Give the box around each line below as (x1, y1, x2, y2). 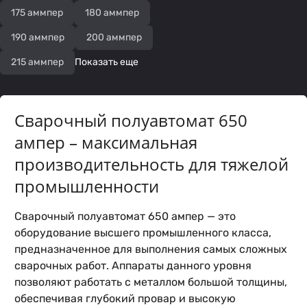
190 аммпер (11, 32, 64, 43)
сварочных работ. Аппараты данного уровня (14, 259, 251, 272)
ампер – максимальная (14, 131, 197, 153)
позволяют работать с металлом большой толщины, (14, 275, 287, 288)
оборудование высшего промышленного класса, (14, 226, 271, 239)
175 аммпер (11, 7, 63, 19)
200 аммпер (86, 32, 142, 43)
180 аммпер (85, 7, 139, 19)
